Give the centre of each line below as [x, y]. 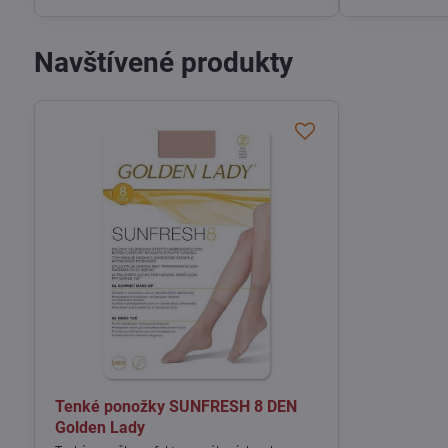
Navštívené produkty [163, 62]
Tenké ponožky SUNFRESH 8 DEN [175, 407]
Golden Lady [99, 428]
